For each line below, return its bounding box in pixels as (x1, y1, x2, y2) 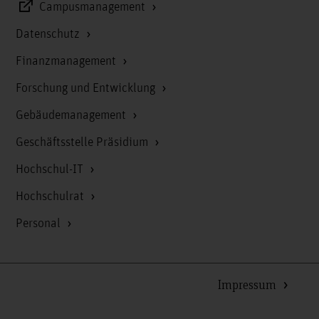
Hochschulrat (15, 189, 87, 204)
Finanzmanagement (15, 53, 119, 68)
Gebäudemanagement (15, 108, 129, 122)
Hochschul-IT (15, 162, 86, 177)
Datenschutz (15, 26, 83, 41)
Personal (15, 216, 63, 231)
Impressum (218, 276, 279, 292)
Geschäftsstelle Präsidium (15, 135, 151, 150)
